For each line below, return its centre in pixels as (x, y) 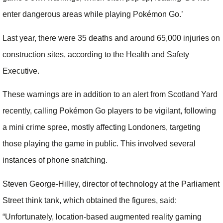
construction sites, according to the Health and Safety (96, 54)
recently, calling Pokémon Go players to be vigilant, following (109, 111)
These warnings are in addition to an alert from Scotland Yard (110, 95)
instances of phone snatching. (55, 160)
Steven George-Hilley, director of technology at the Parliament (111, 184)
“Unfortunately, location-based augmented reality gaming (102, 217)
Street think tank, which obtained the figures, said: (90, 200)
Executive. (21, 71)
